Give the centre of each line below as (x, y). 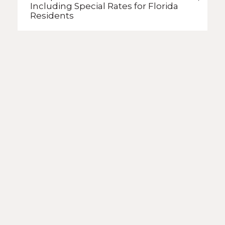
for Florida (156, 6)
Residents (52, 16)
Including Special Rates (82, 6)
